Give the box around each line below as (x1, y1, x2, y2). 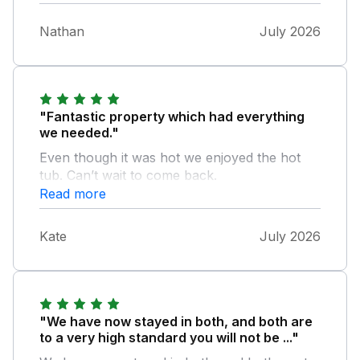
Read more (39, 185, 106, 202)
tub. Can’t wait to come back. (39, 166, 217, 183)
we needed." (39, 124, 119, 141)
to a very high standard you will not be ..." (39, 329, 299, 346)
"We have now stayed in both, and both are (39, 313, 313, 329)
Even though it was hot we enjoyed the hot (39, 149, 301, 166)
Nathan (39, 22, 84, 39)
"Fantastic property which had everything (39, 108, 305, 125)
